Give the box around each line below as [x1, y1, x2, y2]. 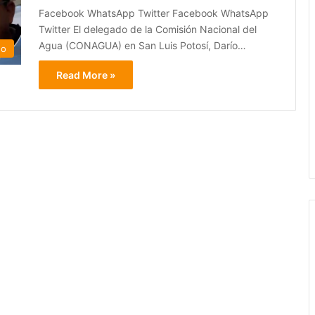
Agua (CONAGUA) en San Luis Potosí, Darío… [39, 39, 246, 52]
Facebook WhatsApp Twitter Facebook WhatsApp [39, 7, 269, 20]
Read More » [56, 69, 115, 82]
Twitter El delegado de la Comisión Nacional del [39, 23, 257, 36]
